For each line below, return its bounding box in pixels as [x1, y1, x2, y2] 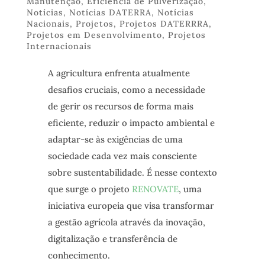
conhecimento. [47, 250, 110, 261]
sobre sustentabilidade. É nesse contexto [47, 167, 217, 179]
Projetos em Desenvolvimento [26, 30, 162, 41]
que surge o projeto [47, 183, 132, 195]
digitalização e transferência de [47, 233, 177, 245]
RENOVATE [131, 183, 179, 195]
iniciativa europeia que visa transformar [47, 200, 214, 212]
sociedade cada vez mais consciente [47, 150, 197, 162]
